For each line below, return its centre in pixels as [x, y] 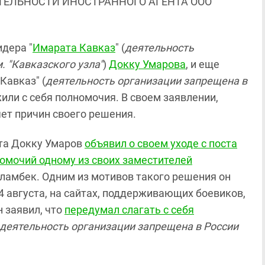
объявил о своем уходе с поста [161, 143]
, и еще [203, 64]
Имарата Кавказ [74, 48]
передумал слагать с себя [129, 210]
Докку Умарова [147, 64]
